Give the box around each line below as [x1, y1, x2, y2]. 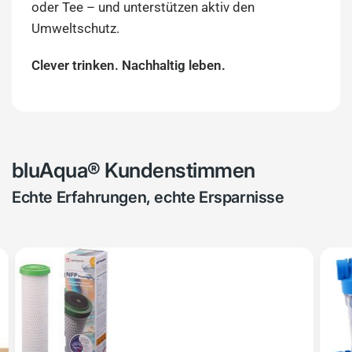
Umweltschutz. [31, 20, 119, 36]
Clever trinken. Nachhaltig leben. [31, 57, 226, 73]
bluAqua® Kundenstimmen [12, 158, 255, 182]
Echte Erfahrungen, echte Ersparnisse [12, 188, 284, 207]
